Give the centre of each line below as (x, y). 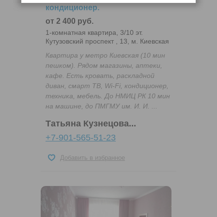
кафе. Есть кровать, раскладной (100, 76)
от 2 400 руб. (70, 21)
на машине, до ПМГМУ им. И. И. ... (101, 106)
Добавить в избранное (93, 158)
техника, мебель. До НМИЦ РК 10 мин (108, 96)
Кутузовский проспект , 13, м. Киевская (107, 41)
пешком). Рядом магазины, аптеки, (104, 66)
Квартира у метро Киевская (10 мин (105, 55)
